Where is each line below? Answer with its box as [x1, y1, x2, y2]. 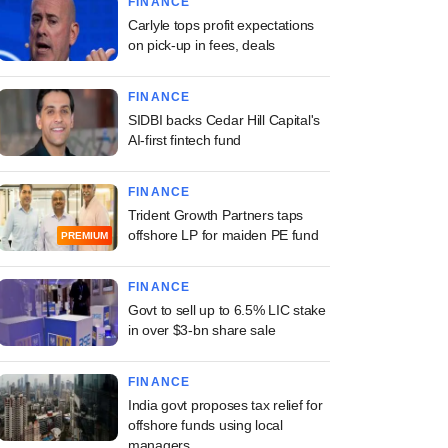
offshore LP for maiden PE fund [128, 227, 319, 243]
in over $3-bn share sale [128, 322, 276, 338]
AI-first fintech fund [128, 132, 242, 148]
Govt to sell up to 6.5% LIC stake [128, 302, 326, 318]
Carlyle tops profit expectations [128, 17, 315, 33]
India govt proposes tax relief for [128, 397, 323, 413]
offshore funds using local [128, 417, 283, 433]
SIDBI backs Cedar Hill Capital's [128, 112, 321, 128]
